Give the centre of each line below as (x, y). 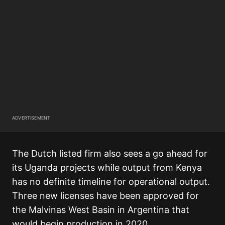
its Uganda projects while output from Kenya (107, 168)
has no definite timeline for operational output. (112, 182)
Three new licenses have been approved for (105, 196)
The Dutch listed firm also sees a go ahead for (110, 154)
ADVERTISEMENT (31, 118)
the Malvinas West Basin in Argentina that (101, 210)
